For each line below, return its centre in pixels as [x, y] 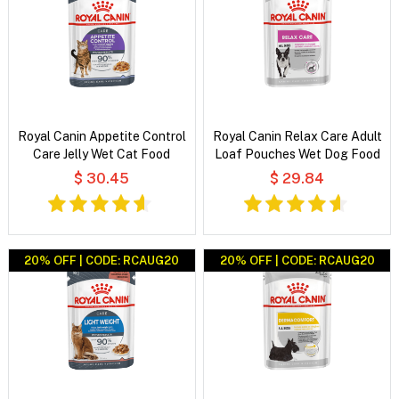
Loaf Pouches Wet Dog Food [297, 154]
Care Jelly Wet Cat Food [102, 154]
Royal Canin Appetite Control [102, 136]
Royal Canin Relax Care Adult [297, 136]
